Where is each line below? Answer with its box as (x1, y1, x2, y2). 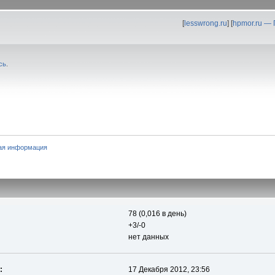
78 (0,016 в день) (128, 209, 187, 219)
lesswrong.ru (184, 19, 227, 28)
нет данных (128, 233, 169, 242)
